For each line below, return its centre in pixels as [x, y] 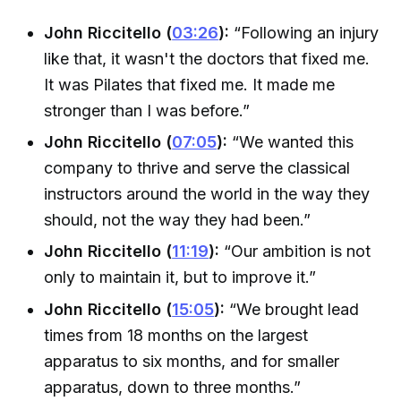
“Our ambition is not [295, 252]
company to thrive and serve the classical [197, 168]
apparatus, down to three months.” [173, 387]
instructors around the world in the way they [207, 194]
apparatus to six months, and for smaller [192, 361]
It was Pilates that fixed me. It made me [190, 84]
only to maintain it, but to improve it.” [180, 277]
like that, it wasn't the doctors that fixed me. [207, 58]
